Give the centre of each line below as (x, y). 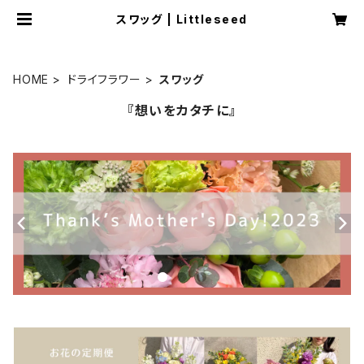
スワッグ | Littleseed (182, 19)
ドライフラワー (104, 79)
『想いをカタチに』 (182, 110)
